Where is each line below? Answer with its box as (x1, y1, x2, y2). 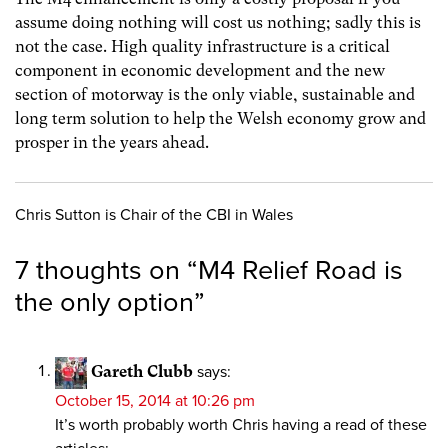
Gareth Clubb (91, 361, 193, 381)
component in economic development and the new (15, 61, 385, 81)
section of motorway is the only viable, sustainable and (15, 85, 415, 105)
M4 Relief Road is (198, 253, 403, 287)
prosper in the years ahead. (15, 133, 209, 153)
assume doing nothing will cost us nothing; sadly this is (15, 13, 421, 33)
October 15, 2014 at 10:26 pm (55, 390, 255, 411)
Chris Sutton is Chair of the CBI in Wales (15, 205, 293, 226)
